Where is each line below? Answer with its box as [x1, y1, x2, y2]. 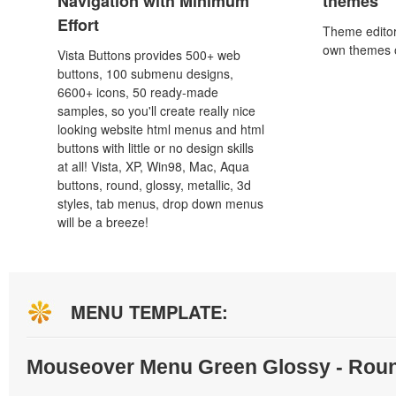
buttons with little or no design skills [57, 139, 254, 156]
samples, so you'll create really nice [57, 102, 255, 119]
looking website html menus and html [57, 120, 264, 138]
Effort [57, 13, 99, 36]
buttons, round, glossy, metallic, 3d [57, 176, 251, 194]
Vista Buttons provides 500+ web [57, 46, 240, 64]
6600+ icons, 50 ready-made [57, 83, 218, 101]
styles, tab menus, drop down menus [57, 194, 263, 212]
